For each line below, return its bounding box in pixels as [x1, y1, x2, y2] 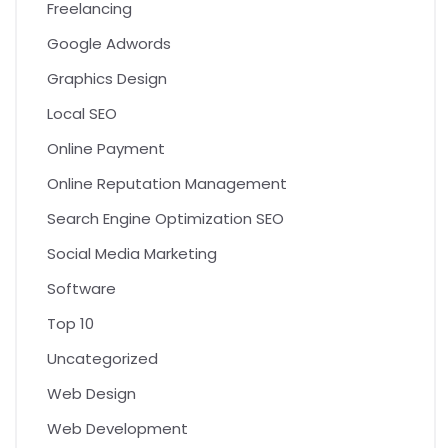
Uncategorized [47, 348, 158, 370]
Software [47, 278, 116, 300]
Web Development [47, 418, 188, 440]
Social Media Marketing [47, 243, 217, 265]
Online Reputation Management [47, 173, 287, 195]
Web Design [47, 383, 136, 405]
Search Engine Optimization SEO [47, 208, 284, 230]
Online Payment [47, 138, 165, 160]
